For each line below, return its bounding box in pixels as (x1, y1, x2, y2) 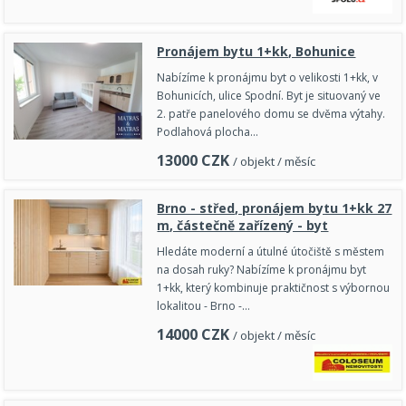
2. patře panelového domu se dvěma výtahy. (157, 106, 386, 122)
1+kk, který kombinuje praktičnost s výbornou (157, 280, 391, 296)
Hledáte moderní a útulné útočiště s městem (157, 244, 385, 260)
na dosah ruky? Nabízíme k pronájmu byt (157, 262, 367, 278)
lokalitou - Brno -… (157, 298, 251, 314)
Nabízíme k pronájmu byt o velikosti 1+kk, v (157, 70, 379, 86)
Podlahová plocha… (157, 124, 259, 140)
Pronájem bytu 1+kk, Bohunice (157, 43, 356, 61)
